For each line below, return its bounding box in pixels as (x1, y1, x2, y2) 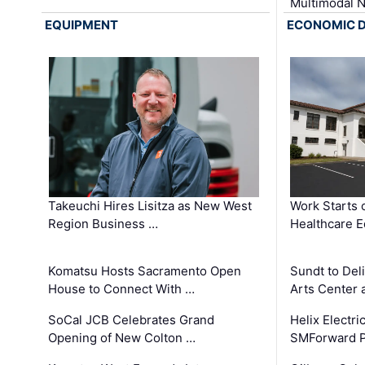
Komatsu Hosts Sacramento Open (48, 262, 242, 279)
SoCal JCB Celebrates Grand (48, 311, 215, 328)
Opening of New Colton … (48, 329, 196, 345)
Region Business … (48, 215, 159, 231)
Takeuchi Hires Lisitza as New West (48, 197, 253, 213)
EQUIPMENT (45, 17, 119, 33)
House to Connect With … (48, 280, 196, 297)
